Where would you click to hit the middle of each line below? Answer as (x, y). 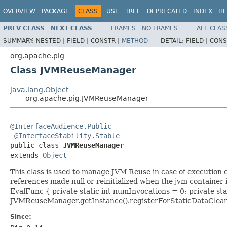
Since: (21, 217)
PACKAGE (55, 11)
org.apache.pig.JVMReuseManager (87, 98)
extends (26, 155)
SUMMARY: (20, 40)
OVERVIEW (19, 11)
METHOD (135, 40)
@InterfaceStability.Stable (67, 136)
